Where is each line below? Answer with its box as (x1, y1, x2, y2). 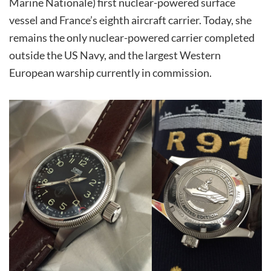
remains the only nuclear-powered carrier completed (9, 31, 255, 45)
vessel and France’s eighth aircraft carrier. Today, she (9, 13, 252, 27)
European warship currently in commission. (9, 66, 212, 80)
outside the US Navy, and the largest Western (9, 48, 221, 62)
